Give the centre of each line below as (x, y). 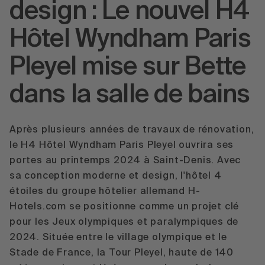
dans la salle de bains (130, 96)
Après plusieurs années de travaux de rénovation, (132, 130)
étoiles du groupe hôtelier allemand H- (105, 191)
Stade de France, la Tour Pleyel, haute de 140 (122, 253)
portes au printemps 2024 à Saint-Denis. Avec (125, 161)
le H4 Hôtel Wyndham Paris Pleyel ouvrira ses (122, 145)
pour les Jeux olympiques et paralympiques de (124, 222)
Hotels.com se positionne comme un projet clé (125, 207)
